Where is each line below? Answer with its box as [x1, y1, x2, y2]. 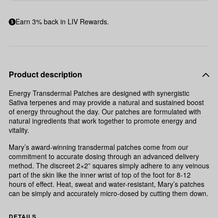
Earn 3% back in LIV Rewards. [16, 16, 109, 26]
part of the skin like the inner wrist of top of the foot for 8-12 [9, 169, 191, 180]
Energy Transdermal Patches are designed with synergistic [9, 88, 189, 98]
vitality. [9, 125, 29, 135]
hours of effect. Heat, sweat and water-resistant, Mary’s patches [9, 179, 204, 189]
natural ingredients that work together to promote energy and [9, 115, 197, 126]
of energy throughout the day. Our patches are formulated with [9, 106, 201, 116]
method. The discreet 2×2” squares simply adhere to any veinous [9, 160, 209, 170]
